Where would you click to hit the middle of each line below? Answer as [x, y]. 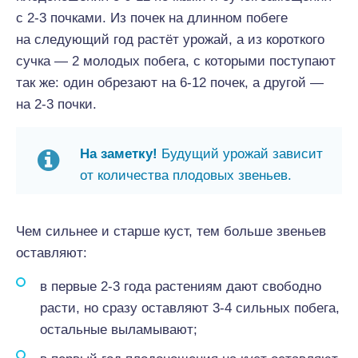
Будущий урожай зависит [240, 154]
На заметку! [119, 154]
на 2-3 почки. [56, 104]
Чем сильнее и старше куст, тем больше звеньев [171, 231]
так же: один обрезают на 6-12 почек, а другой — [170, 83]
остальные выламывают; [119, 330]
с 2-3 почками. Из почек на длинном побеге [152, 18]
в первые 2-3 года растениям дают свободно [181, 286]
